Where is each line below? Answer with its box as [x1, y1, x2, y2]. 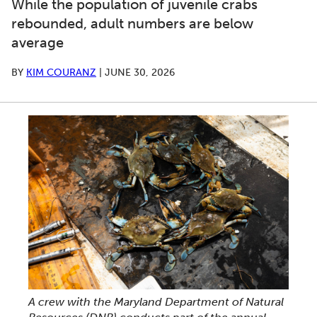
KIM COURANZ [26, 67, 96, 79]
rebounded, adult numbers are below [11, 15, 253, 32]
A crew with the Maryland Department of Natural [28, 294, 284, 309]
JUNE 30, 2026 [105, 67, 175, 79]
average [11, 34, 64, 51]
